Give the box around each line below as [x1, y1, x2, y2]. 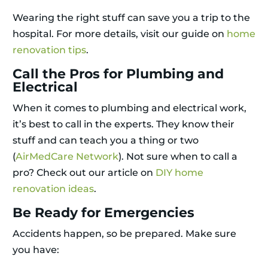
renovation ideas [13, 183, 94, 195]
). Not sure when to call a [118, 151, 237, 163]
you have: [13, 244, 59, 256]
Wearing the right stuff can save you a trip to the [13, 12, 250, 24]
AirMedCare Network [16, 151, 118, 163]
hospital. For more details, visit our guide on [13, 28, 227, 40]
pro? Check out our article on [13, 167, 156, 179]
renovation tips [13, 44, 86, 56]
